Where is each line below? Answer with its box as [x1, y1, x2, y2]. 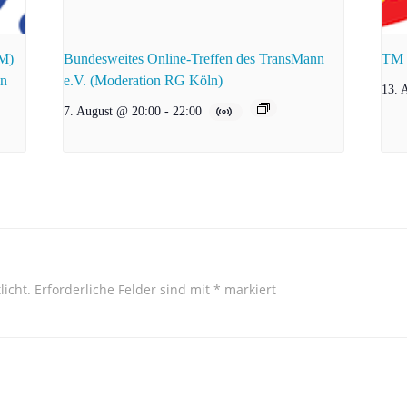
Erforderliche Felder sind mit [35, 280, 213, 298]
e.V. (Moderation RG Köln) [64, 72, 223, 88]
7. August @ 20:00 [64, 103, 162, 118]
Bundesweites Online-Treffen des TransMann [64, 50, 325, 66]
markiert [221, 280, 276, 298]
